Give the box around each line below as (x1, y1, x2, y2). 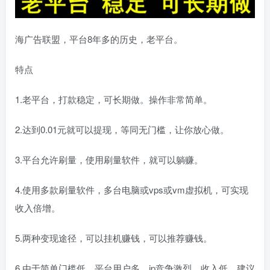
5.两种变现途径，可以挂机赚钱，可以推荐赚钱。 (15, 231, 212, 244)
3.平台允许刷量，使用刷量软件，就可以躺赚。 (15, 152, 203, 166)
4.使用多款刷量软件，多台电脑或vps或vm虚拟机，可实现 (15, 183, 248, 196)
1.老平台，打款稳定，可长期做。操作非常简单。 (15, 92, 212, 105)
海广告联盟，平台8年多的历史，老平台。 (15, 32, 183, 45)
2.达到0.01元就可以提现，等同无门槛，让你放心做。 (15, 122, 229, 136)
